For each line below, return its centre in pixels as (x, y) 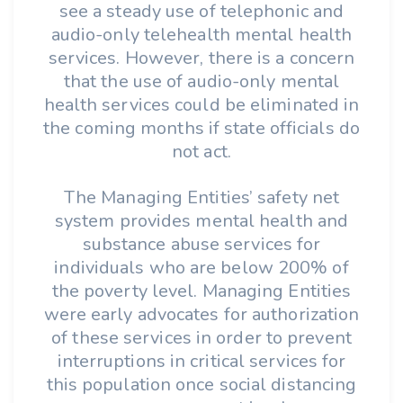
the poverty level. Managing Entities (201, 291)
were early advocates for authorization (201, 314)
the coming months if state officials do (201, 128)
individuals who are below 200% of (201, 268)
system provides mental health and (201, 221)
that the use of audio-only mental (201, 81)
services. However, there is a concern (201, 58)
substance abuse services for (201, 244)
